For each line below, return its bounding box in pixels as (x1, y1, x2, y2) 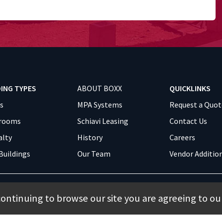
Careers (169, 132, 195, 143)
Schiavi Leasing (77, 116, 128, 126)
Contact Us (169, 116, 207, 126)
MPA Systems (77, 100, 122, 110)
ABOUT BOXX (77, 83, 122, 94)
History (77, 132, 103, 143)
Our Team (77, 149, 111, 159)
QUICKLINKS (169, 83, 211, 94)
